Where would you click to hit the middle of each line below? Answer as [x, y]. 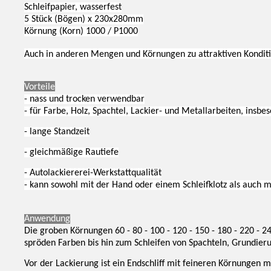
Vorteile [40, 87]
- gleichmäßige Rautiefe [71, 152]
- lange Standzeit [57, 132]
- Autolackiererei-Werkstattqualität [93, 173]
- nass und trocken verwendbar [84, 99]
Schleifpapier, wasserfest [73, 7]
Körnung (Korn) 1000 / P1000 [81, 31]
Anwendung [47, 219]
